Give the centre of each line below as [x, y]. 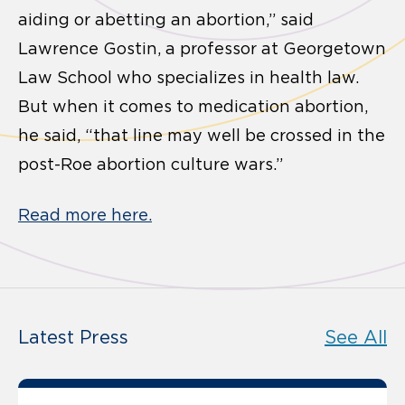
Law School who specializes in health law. [188, 77]
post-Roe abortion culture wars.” [151, 164]
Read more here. [85, 215]
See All [356, 337]
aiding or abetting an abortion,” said [166, 19]
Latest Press [73, 337]
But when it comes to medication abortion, [193, 106]
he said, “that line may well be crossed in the [202, 135]
